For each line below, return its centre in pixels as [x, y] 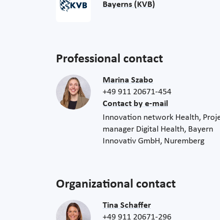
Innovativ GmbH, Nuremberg [153, 141]
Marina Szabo [128, 81]
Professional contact [110, 59]
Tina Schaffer [127, 206]
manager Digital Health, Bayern [158, 130]
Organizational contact [116, 185]
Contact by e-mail [135, 104]
